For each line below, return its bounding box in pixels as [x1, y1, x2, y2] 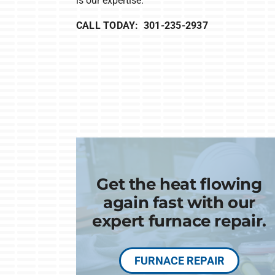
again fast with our [103, 192, 255, 212]
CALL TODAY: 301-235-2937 [76, 19, 208, 31]
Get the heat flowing [96, 174, 262, 193]
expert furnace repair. [92, 211, 266, 230]
